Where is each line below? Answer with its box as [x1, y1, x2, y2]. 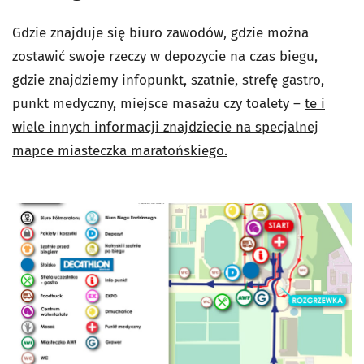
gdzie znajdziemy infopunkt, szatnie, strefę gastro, [12, 71, 324, 89]
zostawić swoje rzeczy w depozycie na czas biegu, [12, 47, 318, 65]
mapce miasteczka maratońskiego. [12, 141, 227, 159]
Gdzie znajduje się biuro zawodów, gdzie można [12, 24, 309, 41]
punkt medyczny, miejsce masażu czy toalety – [12, 94, 305, 112]
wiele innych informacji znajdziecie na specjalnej [12, 118, 318, 136]
